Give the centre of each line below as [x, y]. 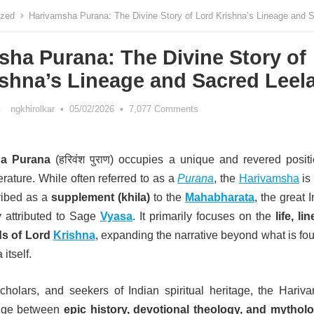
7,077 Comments [164, 109]
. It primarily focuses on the [204, 216]
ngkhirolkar [33, 109]
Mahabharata [220, 197]
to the [168, 197]
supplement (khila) [101, 197]
